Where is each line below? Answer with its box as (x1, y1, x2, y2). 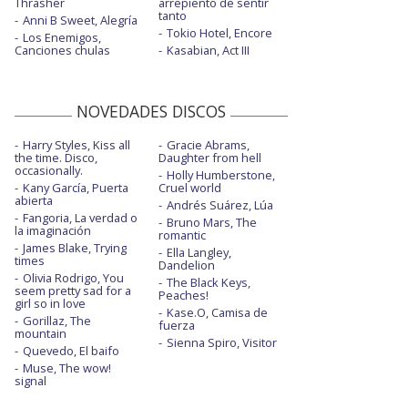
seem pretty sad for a (15, 282, 131, 300)
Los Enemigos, (23, 29, 101, 46)
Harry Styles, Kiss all (23, 137, 130, 154)
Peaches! (158, 287, 209, 304)
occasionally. (15, 162, 83, 179)
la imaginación (15, 222, 91, 240)
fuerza (158, 317, 195, 334)
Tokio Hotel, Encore (166, 25, 272, 42)
